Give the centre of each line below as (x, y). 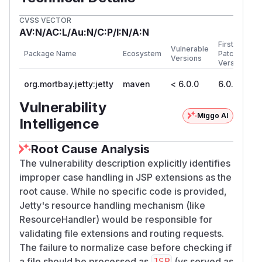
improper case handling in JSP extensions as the (125, 177)
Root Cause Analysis (90, 149)
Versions (186, 58)
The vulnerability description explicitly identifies (125, 163)
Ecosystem (142, 53)
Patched (232, 53)
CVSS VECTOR (45, 20)
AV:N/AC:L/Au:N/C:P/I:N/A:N (84, 32)
